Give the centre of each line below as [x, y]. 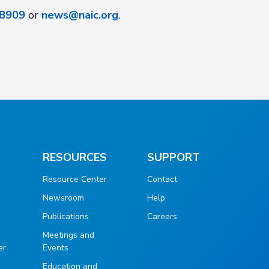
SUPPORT [173, 157]
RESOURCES [74, 157]
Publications [65, 216]
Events [55, 248]
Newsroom [63, 198]
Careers [162, 216]
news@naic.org [80, 15]
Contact [162, 179]
